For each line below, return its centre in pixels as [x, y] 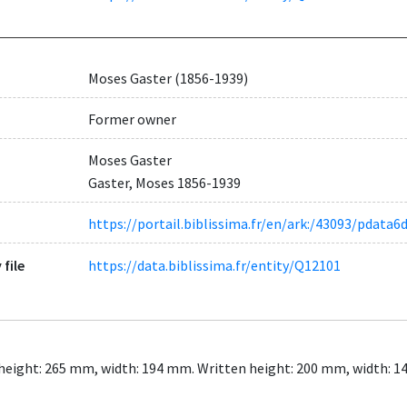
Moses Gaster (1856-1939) [168, 78]
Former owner [132, 119]
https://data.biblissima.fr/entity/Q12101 [214, 265]
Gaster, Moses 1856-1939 [164, 183]
